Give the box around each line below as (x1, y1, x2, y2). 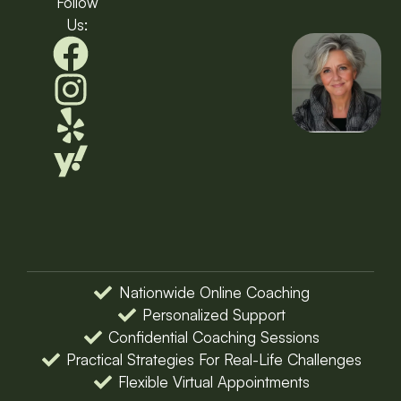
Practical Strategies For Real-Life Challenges (66, 350, 362, 370)
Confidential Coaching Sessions (108, 328, 320, 347)
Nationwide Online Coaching (118, 283, 310, 303)
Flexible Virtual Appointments (118, 372, 310, 392)
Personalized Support (142, 305, 286, 325)
